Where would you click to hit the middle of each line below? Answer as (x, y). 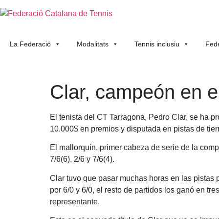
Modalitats (93, 44)
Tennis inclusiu (157, 44)
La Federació (30, 44)
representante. (75, 201)
